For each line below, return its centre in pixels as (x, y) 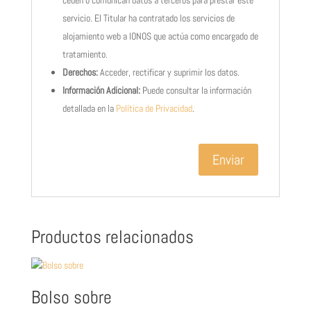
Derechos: (80, 72)
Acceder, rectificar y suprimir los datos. (168, 72)
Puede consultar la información (195, 90)
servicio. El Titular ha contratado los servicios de (148, 18)
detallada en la (89, 108)
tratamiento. (85, 54)
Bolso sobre (71, 297)
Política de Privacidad (154, 108)
